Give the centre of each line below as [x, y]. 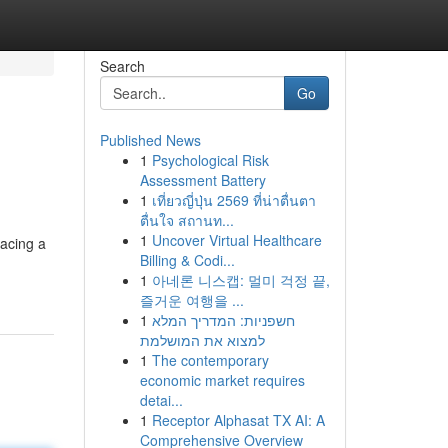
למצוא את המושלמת [202, 340]
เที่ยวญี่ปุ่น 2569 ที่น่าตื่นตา [233, 200]
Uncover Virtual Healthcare [236, 240]
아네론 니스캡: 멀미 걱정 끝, [240, 280]
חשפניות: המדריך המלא [223, 320]
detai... [161, 400]
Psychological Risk [210, 160]
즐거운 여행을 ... [191, 300]
